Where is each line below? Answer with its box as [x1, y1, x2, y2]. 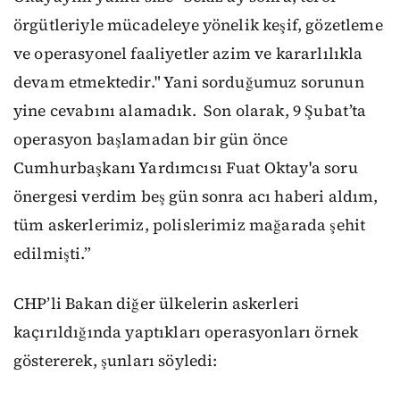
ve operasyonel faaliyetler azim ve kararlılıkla [13, 42, 363, 64]
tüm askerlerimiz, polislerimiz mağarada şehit [13, 213, 366, 236]
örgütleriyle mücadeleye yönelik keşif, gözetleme [13, 13, 383, 36]
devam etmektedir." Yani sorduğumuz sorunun [13, 71, 364, 93]
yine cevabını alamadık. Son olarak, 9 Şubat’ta [13, 99, 367, 121]
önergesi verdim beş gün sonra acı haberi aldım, [13, 185, 379, 207]
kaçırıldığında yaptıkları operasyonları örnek [13, 321, 359, 344]
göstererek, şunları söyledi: [13, 350, 218, 372]
